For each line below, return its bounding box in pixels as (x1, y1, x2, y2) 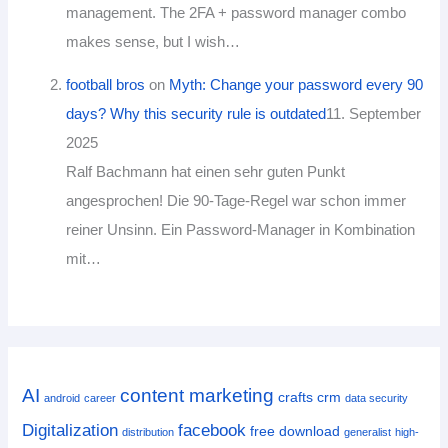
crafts (278, 388, 314, 405)
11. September (326, 106, 422, 123)
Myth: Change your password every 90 (169, 77, 424, 94)
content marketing (120, 384, 275, 406)
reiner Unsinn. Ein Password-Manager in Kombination (66, 222, 416, 239)
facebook (178, 420, 247, 440)
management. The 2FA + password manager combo (66, 4, 407, 21)
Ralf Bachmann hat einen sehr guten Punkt (66, 164, 346, 181)
